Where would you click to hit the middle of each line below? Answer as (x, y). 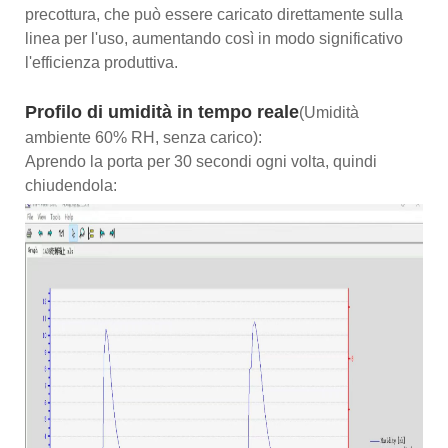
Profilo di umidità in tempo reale (162, 111)
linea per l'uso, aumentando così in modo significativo (214, 38)
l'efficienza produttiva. (101, 62)
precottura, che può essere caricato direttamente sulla (214, 14)
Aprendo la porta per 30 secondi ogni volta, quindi (201, 161)
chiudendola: (71, 185)
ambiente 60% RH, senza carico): (143, 137)
